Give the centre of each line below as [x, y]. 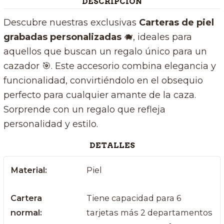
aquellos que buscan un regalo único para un [105, 52]
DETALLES [112, 145]
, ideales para [162, 37]
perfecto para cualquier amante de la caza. [99, 95]
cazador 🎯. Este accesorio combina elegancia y [109, 66]
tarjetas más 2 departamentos [149, 213]
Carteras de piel [176, 23]
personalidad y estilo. [50, 124]
